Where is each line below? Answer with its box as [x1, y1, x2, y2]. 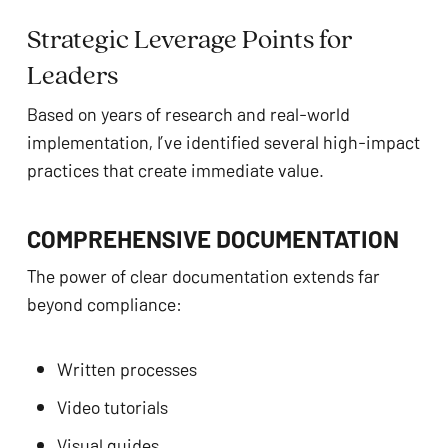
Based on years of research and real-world [26, 101, 350, 126]
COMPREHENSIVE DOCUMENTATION [26, 221, 399, 254]
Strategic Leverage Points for [26, 20, 352, 56]
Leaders [26, 56, 118, 92]
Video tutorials [56, 394, 168, 419]
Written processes [56, 356, 197, 381]
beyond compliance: [26, 291, 182, 316]
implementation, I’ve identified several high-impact [26, 129, 420, 154]
